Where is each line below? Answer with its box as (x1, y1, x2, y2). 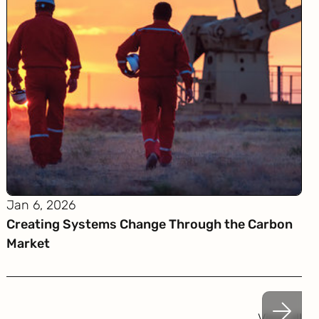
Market (6, 236, 50, 251)
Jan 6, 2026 (6, 197, 75, 213)
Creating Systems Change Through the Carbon (6, 216, 293, 232)
